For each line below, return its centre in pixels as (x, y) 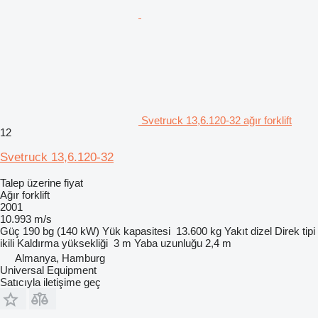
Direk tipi (295, 231)
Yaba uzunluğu (168, 243)
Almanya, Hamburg (60, 258)
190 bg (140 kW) (61, 231)
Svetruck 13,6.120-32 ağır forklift (216, 120)
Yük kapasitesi (136, 231)
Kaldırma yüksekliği (62, 243)
